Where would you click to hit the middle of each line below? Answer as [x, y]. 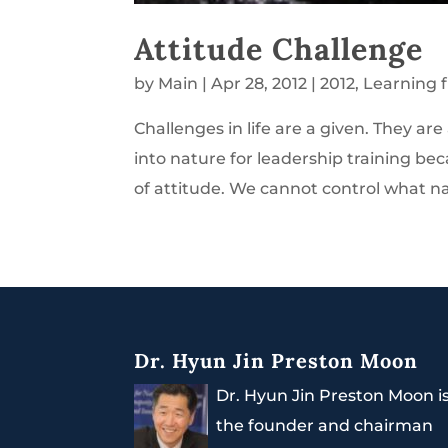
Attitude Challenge [279, 48]
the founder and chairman [325, 426]
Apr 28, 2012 [259, 83]
